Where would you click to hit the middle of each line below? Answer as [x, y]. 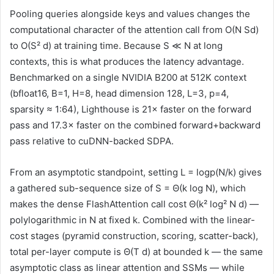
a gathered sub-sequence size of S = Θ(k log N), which [128, 188]
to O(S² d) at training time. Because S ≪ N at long [116, 46]
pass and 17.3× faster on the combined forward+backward [135, 125]
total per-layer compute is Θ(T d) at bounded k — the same [136, 252]
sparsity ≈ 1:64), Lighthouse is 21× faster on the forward [131, 109]
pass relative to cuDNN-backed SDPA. [92, 141]
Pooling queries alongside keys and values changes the [130, 14]
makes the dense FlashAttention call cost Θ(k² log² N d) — [134, 204]
